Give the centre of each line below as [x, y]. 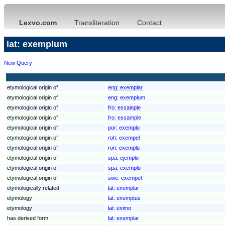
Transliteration [97, 23]
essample [129, 117]
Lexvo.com [38, 23]
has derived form [28, 218]
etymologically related [33, 188]
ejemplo [129, 157]
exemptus [129, 198]
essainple [129, 107]
